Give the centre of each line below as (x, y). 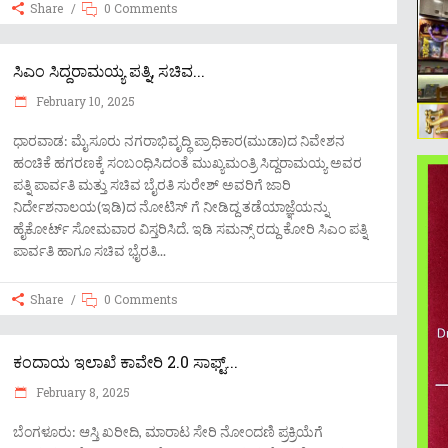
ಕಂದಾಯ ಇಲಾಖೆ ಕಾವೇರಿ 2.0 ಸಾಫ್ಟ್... (125, 361)
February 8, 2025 (81, 392)
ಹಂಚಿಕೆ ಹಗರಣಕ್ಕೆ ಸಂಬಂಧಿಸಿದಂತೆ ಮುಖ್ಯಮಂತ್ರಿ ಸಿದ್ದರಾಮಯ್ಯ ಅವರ (187, 162)
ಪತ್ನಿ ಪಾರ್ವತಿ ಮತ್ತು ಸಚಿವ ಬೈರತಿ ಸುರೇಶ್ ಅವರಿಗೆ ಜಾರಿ (152, 184)
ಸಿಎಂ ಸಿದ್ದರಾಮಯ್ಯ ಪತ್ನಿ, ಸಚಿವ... (109, 70)
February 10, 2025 (84, 101)
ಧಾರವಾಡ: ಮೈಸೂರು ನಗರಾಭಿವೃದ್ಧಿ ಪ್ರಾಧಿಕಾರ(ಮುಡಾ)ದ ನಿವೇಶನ (179, 140)
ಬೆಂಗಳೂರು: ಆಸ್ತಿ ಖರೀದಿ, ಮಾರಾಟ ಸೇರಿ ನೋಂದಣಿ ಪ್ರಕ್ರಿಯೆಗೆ (168, 431)
